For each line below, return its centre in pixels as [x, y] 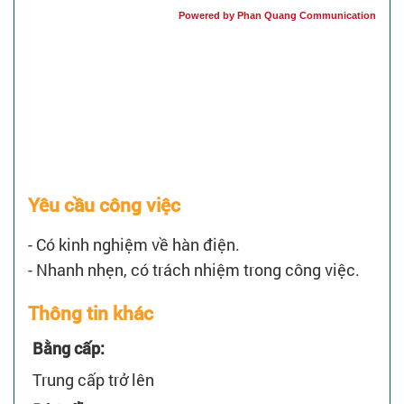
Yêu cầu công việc [104, 205]
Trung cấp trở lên [93, 380]
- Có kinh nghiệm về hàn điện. [134, 244]
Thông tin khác [91, 313]
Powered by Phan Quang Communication [277, 15]
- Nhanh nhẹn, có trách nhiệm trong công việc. [194, 270]
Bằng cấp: [69, 348]
